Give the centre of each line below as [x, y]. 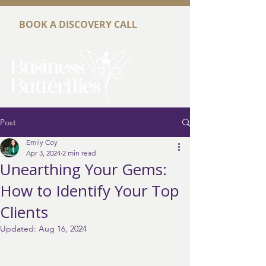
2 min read [79, 153]
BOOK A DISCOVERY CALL [78, 24]
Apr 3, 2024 [43, 153]
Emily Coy [42, 142]
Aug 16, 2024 [63, 229]
